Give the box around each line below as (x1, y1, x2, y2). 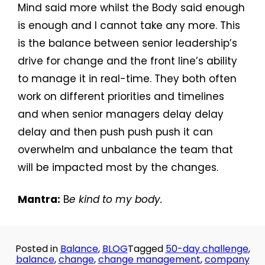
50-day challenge (165, 242, 248, 256)
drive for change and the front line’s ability (18, 54, 237, 69)
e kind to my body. (69, 192, 163, 207)
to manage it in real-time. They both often (18, 72, 237, 86)
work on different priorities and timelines (18, 89, 224, 104)
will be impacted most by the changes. (18, 160, 218, 175)
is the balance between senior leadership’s (18, 36, 237, 51)
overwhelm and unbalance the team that (18, 143, 233, 157)
